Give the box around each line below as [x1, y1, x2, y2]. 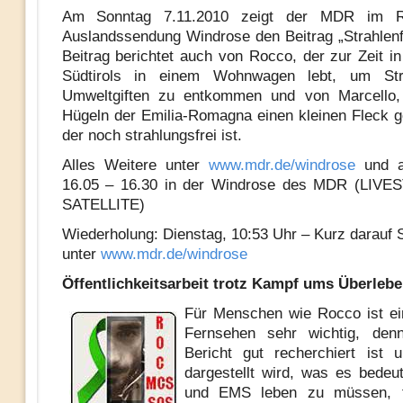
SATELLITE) [61, 196, 145, 213]
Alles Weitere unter [61, 157, 209, 174]
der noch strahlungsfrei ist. [61, 127, 242, 144]
